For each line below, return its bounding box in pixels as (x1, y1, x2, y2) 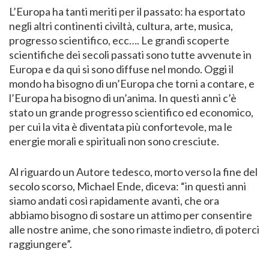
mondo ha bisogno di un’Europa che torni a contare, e (9, 76, 255, 90)
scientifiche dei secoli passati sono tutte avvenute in (9, 47, 252, 61)
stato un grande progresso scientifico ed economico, (9, 105, 253, 119)
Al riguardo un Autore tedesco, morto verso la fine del (9, 165, 258, 178)
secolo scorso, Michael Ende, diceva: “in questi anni (9, 179, 246, 193)
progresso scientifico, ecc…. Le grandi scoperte (9, 33, 229, 47)
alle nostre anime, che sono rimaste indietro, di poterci (9, 222, 259, 236)
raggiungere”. (9, 237, 72, 250)
